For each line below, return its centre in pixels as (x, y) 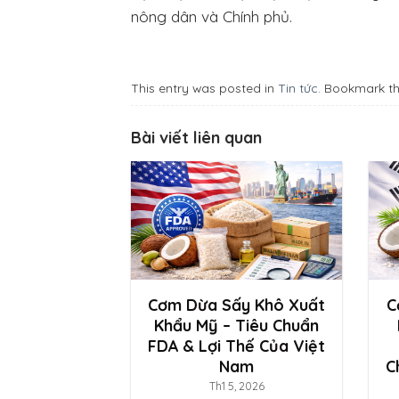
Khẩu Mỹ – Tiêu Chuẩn (237, 325)
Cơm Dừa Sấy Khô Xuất (237, 304)
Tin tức (298, 87)
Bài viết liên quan (196, 137)
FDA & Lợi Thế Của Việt (237, 345)
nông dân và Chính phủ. (212, 17)
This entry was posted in (204, 87)
